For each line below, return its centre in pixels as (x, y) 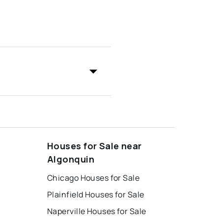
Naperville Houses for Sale (97, 211)
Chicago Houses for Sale (94, 178)
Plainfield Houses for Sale (96, 195)
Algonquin (71, 159)
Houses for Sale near (95, 146)
